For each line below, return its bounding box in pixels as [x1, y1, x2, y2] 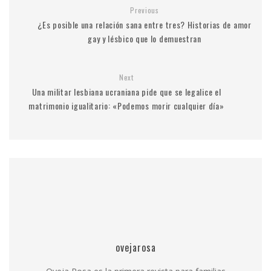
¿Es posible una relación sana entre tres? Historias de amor [38, 18, 252, 31]
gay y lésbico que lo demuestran [88, 32, 201, 45]
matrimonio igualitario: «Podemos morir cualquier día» [28, 99, 224, 112]
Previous [130, 5, 159, 15]
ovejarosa [115, 240, 156, 255]
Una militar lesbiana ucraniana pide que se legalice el [31, 85, 221, 98]
